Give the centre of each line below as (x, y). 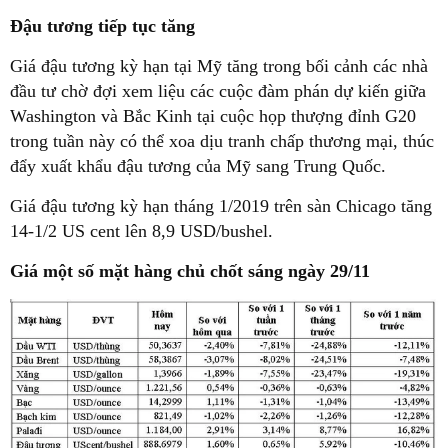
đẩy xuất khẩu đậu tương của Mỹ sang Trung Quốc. (198, 166)
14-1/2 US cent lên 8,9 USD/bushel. (141, 231)
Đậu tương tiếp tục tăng (102, 26)
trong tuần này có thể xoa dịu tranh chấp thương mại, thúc (222, 141)
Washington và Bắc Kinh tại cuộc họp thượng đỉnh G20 (213, 116)
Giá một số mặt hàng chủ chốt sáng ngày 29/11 (190, 271)
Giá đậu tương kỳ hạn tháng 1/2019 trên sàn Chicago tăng (221, 206)
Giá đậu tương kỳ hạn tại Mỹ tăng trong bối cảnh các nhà (219, 66)
